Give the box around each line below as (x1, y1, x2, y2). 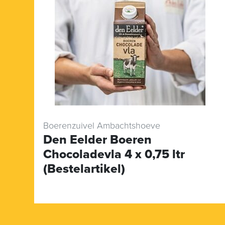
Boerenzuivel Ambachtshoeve (43, 120, 160, 131)
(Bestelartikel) (43, 161, 125, 176)
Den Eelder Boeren (43, 132, 152, 147)
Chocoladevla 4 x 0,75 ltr (43, 146, 185, 162)
